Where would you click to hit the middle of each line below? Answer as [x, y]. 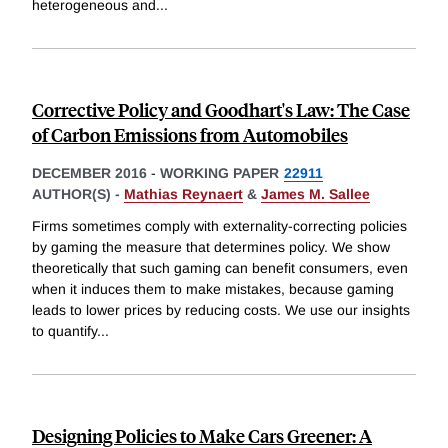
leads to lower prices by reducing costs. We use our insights [221, 310]
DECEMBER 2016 [89, 173]
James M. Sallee [315, 194]
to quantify [64, 331]
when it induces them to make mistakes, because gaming [213, 289]
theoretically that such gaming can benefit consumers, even [220, 268]
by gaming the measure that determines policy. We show [211, 247]
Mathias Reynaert [183, 194]
